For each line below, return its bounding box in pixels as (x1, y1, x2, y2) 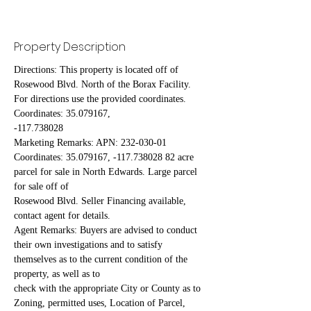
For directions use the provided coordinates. (14, 94, 189, 105)
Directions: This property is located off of (14, 65, 181, 76)
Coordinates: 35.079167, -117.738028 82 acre (14, 152, 196, 163)
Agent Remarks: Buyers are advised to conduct (14, 225, 200, 236)
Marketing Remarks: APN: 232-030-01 (14, 137, 169, 149)
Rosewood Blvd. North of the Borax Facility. (14, 79, 194, 90)
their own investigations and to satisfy (14, 239, 165, 251)
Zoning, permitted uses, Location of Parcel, (14, 298, 188, 309)
